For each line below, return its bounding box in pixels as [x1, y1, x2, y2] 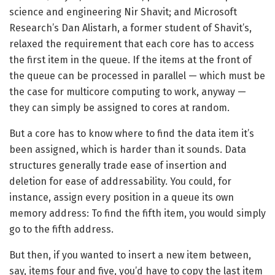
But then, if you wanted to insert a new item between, [9, 249, 251, 261]
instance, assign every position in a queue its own [9, 192, 234, 204]
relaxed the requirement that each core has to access [9, 38, 254, 50]
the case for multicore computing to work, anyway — [9, 86, 246, 98]
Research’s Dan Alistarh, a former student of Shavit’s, [9, 22, 252, 34]
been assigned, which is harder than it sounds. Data [9, 144, 246, 156]
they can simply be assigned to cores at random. [9, 102, 230, 114]
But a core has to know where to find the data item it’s [9, 128, 254, 140]
